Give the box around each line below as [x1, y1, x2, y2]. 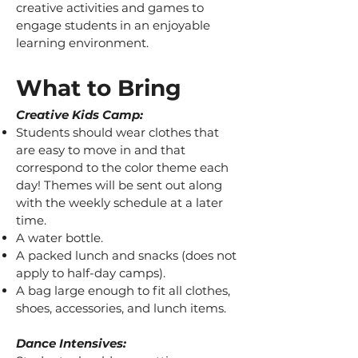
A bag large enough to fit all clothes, [16, 283, 230, 299]
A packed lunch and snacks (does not [16, 248, 237, 264]
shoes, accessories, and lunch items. [16, 300, 229, 316]
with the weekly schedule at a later [16, 195, 223, 211]
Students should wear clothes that [16, 125, 219, 141]
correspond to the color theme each [16, 160, 229, 176]
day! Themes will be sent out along [16, 177, 222, 193]
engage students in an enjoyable [16, 18, 210, 34]
